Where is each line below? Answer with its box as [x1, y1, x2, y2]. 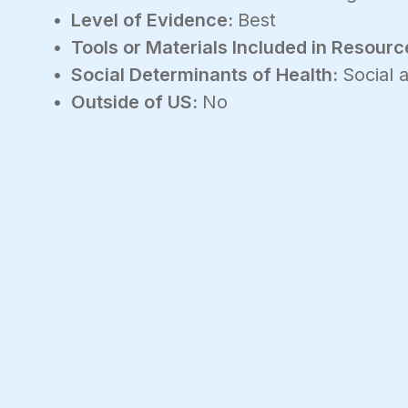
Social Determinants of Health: [71, 63, 342, 86]
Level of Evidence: [71, 8, 238, 31]
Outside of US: [71, 90, 202, 113]
